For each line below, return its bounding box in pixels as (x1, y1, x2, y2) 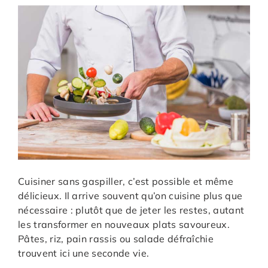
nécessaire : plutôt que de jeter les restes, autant (18, 204, 245, 217)
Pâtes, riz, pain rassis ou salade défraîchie (18, 233, 214, 245)
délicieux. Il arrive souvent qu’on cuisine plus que (18, 190, 243, 202)
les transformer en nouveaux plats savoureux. (18, 218, 230, 231)
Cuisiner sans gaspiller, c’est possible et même (18, 175, 234, 188)
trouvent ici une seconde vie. (18, 247, 150, 260)
